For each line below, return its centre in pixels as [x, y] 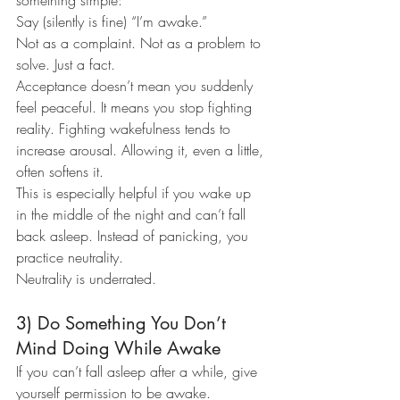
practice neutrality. [70, 258]
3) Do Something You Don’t [124, 324]
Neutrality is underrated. [86, 279]
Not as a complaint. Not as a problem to [141, 43]
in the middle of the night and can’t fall [133, 215]
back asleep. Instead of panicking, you [134, 236]
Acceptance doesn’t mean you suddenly [137, 86]
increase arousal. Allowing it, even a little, [142, 150]
